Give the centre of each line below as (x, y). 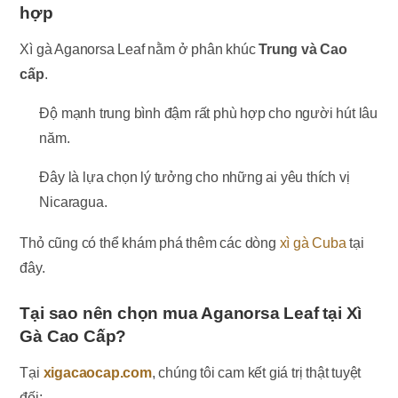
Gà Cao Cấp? (73, 336)
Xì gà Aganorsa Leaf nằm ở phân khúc (139, 49)
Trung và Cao (303, 49)
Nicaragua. (73, 202)
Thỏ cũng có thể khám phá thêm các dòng (150, 243)
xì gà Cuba (313, 243)
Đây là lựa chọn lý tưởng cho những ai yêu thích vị (195, 177)
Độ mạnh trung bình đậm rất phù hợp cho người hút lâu (209, 113)
